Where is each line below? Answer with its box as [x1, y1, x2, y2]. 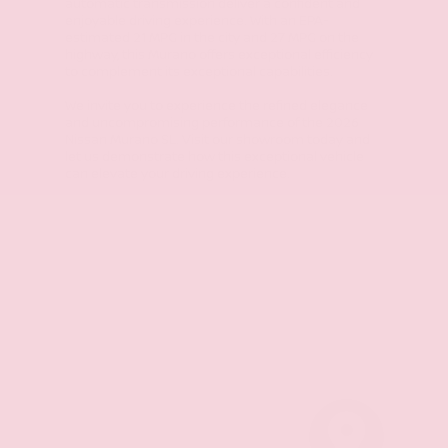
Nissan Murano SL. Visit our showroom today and [65, 132, 370, 149]
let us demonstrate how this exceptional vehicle [65, 149, 364, 166]
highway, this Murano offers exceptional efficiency [65, 47, 373, 64]
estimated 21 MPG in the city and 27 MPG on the [65, 30, 359, 47]
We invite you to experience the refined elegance [65, 98, 368, 115]
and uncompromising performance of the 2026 [65, 115, 359, 132]
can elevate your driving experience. [65, 166, 290, 183]
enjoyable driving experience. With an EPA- [65, 13, 328, 30]
